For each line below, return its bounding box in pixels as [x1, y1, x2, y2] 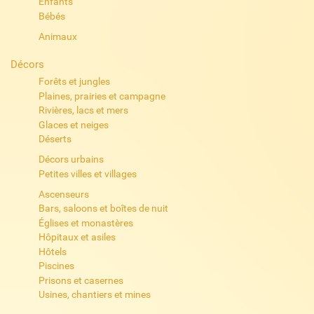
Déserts [38, 133, 71, 145]
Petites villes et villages [38, 168, 137, 179]
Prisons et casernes [38, 274, 123, 286]
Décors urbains [38, 153, 104, 165]
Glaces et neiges [38, 118, 109, 130]
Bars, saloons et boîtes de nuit [38, 203, 168, 214]
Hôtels [38, 245, 67, 257]
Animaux [38, 30, 77, 42]
